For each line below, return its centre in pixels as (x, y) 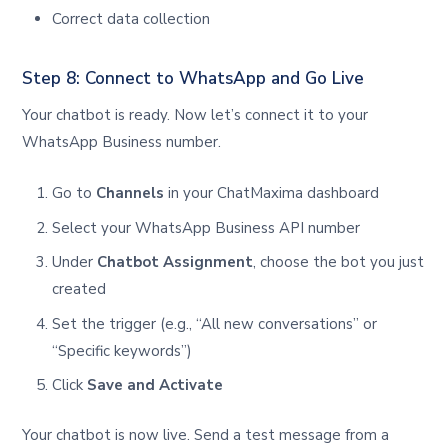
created (79, 289)
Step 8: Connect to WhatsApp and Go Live (193, 78)
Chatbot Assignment (175, 262)
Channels (130, 193)
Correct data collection (131, 19)
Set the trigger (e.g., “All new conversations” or (215, 323)
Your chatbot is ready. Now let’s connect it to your (195, 115)
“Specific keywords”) (122, 350)
